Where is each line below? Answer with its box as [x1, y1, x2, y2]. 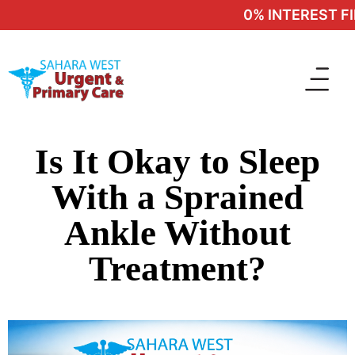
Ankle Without [64, 213, 291, 253]
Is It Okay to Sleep [35, 142, 320, 181]
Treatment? [89, 249, 266, 288]
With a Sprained [52, 177, 303, 217]
